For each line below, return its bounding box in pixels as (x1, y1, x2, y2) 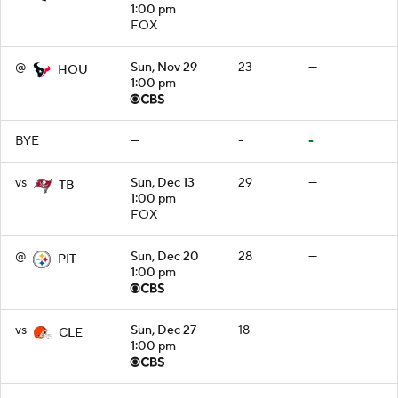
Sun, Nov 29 (131, 59, 197, 76)
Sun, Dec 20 (131, 248, 199, 265)
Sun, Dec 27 (131, 322, 196, 338)
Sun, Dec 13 (131, 174, 195, 191)
